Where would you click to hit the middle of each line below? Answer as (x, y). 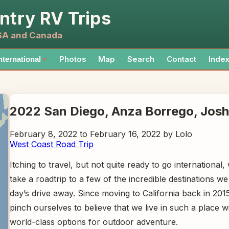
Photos (73, 59)
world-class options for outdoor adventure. (94, 222)
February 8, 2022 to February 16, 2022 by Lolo (101, 134)
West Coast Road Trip (52, 144)
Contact (181, 59)
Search (141, 59)
